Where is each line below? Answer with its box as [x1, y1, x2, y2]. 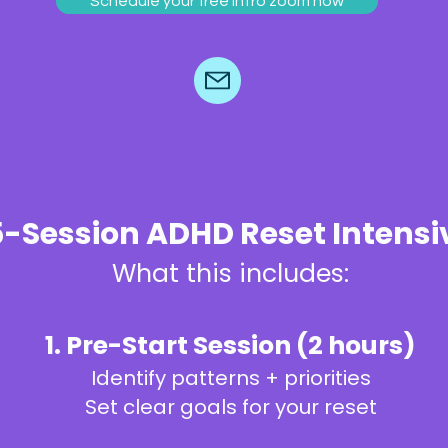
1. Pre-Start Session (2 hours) [45, 328, 416, 363]
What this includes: [112, 256, 349, 291]
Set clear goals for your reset [84, 393, 377, 421]
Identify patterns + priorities [90, 364, 371, 392]
